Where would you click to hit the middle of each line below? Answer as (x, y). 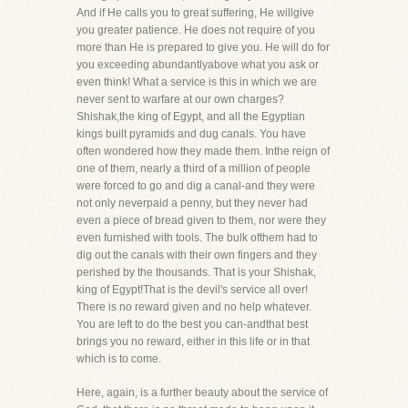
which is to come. (119, 359)
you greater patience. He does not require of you (196, 30)
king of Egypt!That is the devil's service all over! (192, 290)
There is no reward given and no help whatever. (194, 307)
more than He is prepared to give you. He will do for (203, 47)
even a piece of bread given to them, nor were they (201, 220)
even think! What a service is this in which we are (197, 82)
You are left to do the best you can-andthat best (192, 324)
